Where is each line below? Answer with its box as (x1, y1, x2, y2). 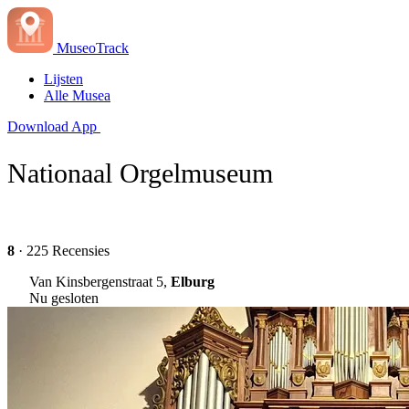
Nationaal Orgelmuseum (7, 157, 273, 188)
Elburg (171, 273, 215, 289)
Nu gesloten (29, 289, 99, 306)
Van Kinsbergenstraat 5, (29, 273, 171, 289)
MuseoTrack (57, 40, 129, 56)
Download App (7, 119, 97, 134)
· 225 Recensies (15, 242, 110, 258)
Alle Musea (44, 88, 110, 103)
